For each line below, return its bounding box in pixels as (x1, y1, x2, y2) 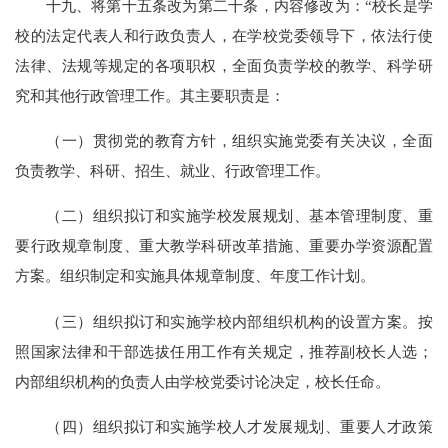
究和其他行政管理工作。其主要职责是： (15, 87, 286, 104)
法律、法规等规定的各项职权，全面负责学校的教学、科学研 (15, 57, 433, 74)
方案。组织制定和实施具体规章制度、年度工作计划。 (15, 267, 376, 285)
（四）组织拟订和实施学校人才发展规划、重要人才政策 (15, 417, 433, 435)
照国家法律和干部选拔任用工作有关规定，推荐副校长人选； (15, 342, 433, 360)
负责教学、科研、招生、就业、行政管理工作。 (15, 162, 331, 180)
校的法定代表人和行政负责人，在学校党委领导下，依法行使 (15, 27, 433, 44)
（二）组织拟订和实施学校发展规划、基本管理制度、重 (15, 207, 433, 225)
